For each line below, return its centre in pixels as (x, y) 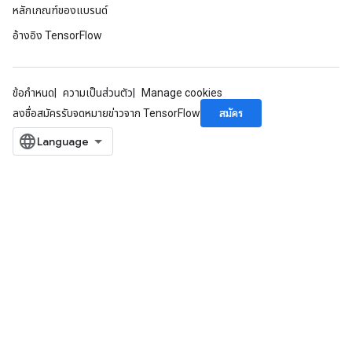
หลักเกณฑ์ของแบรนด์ (60, 10)
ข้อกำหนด (33, 93)
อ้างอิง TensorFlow (57, 35)
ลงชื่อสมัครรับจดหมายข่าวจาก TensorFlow (106, 113)
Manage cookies (182, 93)
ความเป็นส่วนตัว (98, 93)
